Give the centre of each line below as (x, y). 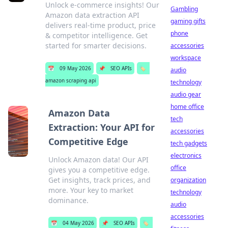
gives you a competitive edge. (99, 170)
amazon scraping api (70, 80)
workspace (186, 58)
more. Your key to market (91, 190)
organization (188, 180)
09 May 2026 (75, 68)
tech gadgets (189, 143)
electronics (186, 155)
